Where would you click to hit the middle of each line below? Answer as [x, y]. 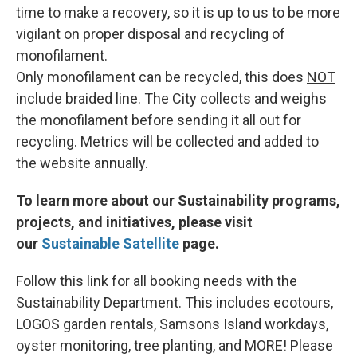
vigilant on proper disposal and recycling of [151, 34]
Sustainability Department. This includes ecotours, [175, 303]
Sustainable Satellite [110, 244]
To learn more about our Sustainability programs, [178, 201]
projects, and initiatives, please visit [134, 222]
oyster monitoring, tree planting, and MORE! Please [175, 346]
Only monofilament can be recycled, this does [161, 77]
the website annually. [82, 163]
